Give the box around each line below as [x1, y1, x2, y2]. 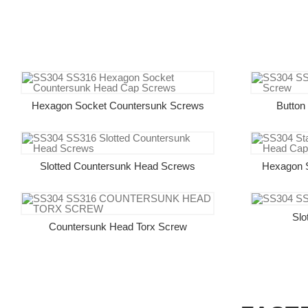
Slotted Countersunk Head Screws [40, 159, 196, 172]
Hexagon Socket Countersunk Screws [31, 99, 204, 111]
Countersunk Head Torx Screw [48, 220, 187, 232]
